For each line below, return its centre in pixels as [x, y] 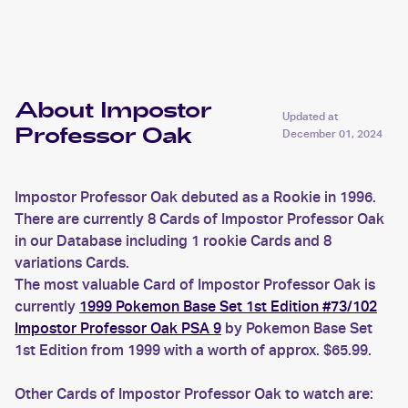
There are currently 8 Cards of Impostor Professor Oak [199, 219]
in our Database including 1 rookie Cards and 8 [173, 241]
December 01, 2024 [332, 133]
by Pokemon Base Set [297, 328]
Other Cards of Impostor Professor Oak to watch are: [194, 394]
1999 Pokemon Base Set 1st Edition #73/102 [228, 306]
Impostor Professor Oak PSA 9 [118, 328]
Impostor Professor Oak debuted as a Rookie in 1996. [195, 197]
